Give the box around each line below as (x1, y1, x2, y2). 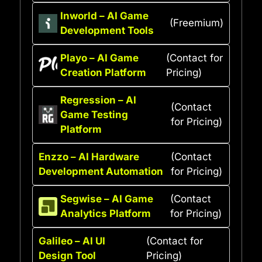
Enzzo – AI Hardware (39, 150, 139, 163)
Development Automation (39, 165, 163, 177)
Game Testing (60, 108, 128, 120)
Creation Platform (60, 66, 146, 78)
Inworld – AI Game (60, 9, 149, 22)
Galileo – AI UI (39, 235, 105, 247)
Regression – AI (60, 94, 136, 106)
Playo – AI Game (60, 51, 139, 64)
